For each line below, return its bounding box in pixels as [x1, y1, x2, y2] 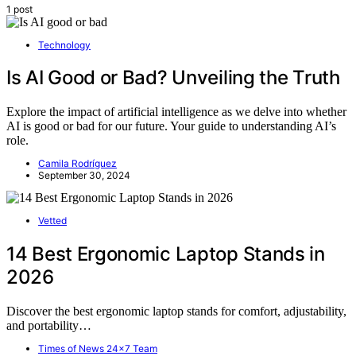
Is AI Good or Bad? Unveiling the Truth [6, 66, 340, 90]
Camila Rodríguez [38, 157, 117, 170]
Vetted [38, 215, 67, 227]
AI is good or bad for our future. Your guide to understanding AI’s [6, 119, 336, 133]
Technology [38, 38, 91, 51]
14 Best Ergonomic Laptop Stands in [6, 242, 325, 266]
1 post [6, 2, 33, 15]
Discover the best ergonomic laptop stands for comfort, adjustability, [6, 304, 346, 319]
